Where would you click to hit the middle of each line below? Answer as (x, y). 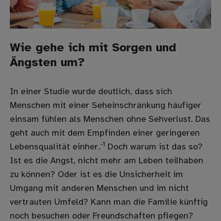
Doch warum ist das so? (154, 147)
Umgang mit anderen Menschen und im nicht (99, 188)
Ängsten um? (47, 63)
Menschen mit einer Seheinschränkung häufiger (106, 106)
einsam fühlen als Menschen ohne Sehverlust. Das (110, 119)
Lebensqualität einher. (55, 147)
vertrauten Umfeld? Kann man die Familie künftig (109, 202)
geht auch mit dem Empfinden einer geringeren (105, 133)
